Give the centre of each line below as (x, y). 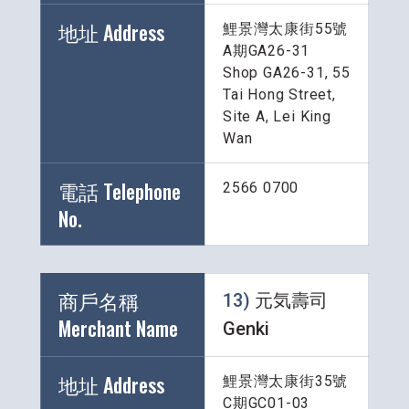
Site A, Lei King (277, 117)
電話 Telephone (120, 191)
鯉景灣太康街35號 (286, 382)
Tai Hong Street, (282, 95)
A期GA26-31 (267, 51)
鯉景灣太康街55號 (286, 29)
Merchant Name (121, 328)
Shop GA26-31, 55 (287, 73)
